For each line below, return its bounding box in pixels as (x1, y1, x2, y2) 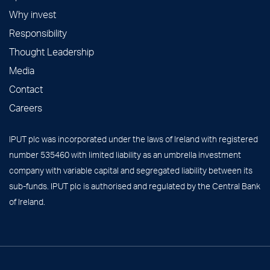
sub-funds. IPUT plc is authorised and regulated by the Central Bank (9, 181, 260, 192)
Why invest (9, 8, 56, 21)
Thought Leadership (9, 45, 94, 58)
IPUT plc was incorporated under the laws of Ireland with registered (9, 134, 258, 145)
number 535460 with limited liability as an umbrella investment (9, 149, 241, 160)
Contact (9, 83, 43, 96)
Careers (9, 101, 42, 115)
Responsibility (9, 27, 67, 40)
